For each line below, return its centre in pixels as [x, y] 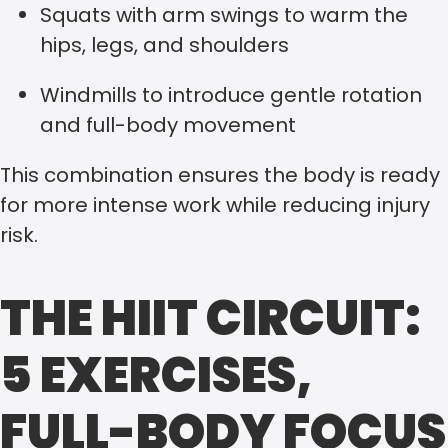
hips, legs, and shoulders [164, 45]
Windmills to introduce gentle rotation [231, 95]
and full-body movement [168, 125]
